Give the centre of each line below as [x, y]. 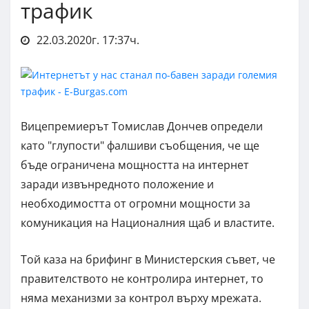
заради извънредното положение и [117, 184]
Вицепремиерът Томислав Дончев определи [142, 126]
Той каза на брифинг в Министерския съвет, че [148, 259]
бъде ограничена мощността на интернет [135, 165]
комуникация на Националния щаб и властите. [148, 222]
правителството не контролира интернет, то [142, 278]
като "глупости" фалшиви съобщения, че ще [140, 145]
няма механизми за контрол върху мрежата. [141, 298]
